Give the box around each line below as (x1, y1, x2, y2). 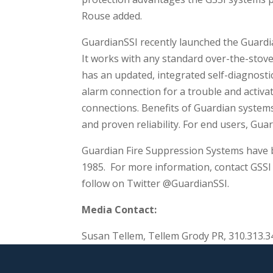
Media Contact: (82, 202, 157, 216)
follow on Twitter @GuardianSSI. (82, 176, 230, 190)
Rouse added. (82, 9, 143, 23)
